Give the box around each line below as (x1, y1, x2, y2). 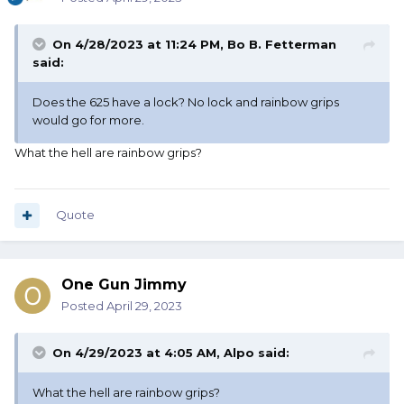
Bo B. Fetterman (227, 37, 336, 52)
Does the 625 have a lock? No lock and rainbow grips (32, 95, 339, 110)
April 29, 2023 (106, 298, 182, 314)
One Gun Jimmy (61, 276, 187, 294)
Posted (61, 298, 106, 314)
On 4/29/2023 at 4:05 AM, (52, 345, 224, 361)
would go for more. (32, 113, 147, 128)
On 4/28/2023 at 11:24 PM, (52, 37, 227, 52)
